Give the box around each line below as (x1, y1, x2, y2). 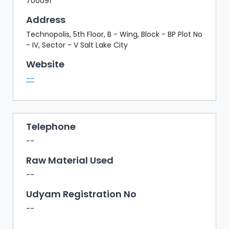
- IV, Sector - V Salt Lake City (26, 39, 128, 50)
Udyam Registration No (26, 187, 136, 200)
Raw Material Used (26, 153, 113, 167)
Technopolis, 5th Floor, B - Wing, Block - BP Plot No (26, 29, 202, 39)
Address (26, 13, 65, 26)
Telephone (26, 120, 76, 133)
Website (26, 57, 64, 71)
